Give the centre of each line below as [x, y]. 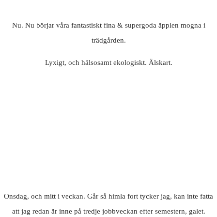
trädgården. [108, 40]
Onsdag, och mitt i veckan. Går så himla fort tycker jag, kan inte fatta [108, 196]
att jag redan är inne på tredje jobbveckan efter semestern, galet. [108, 211]
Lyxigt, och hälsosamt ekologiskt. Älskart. [108, 63]
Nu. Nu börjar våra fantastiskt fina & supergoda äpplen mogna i [108, 25]
